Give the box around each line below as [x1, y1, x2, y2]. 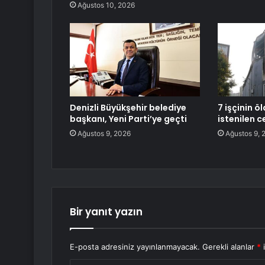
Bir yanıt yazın [70, 205, 143, 219]
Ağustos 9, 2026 [77, 129, 131, 138]
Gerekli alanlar [202, 242, 257, 252]
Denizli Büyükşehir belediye [70, 102, 186, 114]
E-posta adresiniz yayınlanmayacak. [70, 242, 200, 252]
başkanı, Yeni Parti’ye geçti [70, 113, 187, 125]
